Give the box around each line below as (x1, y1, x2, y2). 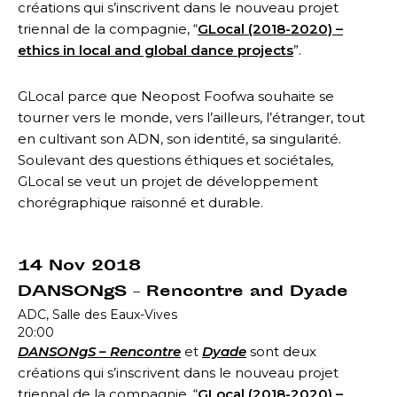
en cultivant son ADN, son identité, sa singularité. (18, 129, 341, 147)
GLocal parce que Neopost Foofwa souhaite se (18, 87, 334, 105)
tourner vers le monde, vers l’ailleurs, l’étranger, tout (18, 108, 365, 126)
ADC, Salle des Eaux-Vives (18, 306, 177, 323)
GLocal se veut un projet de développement (18, 172, 318, 190)
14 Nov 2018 (18, 254, 141, 278)
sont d (246, 342, 292, 360)
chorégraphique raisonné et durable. (18, 193, 263, 211)
